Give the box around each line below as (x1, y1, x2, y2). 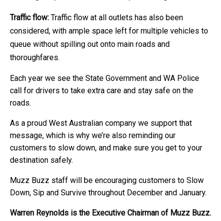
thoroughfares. (10, 52, 60, 62)
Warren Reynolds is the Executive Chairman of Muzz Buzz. (10, 208, 211, 218)
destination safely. (10, 155, 73, 165)
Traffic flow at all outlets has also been (51, 12, 183, 22)
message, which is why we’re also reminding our (10, 130, 176, 140)
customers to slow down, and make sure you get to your (10, 143, 202, 152)
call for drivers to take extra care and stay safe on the (10, 85, 193, 95)
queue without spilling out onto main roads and (10, 39, 170, 49)
